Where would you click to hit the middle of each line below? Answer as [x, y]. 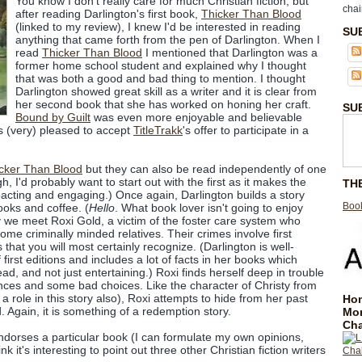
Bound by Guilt [53, 117]
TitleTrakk [158, 130]
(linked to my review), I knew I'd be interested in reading [158, 27]
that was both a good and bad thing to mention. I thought [160, 78]
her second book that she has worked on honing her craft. [163, 104]
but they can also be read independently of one [204, 169]
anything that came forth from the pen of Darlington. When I [168, 40]
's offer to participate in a [246, 130]
